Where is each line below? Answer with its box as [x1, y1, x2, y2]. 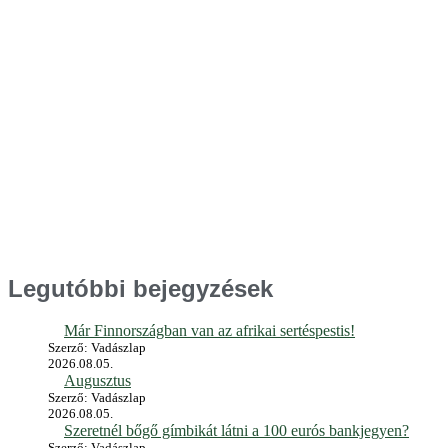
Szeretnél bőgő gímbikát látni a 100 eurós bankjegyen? [64, 422, 409, 440]
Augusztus [64, 372, 131, 390]
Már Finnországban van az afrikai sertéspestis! [64, 322, 355, 340]
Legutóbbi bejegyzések [8, 274, 273, 302]
